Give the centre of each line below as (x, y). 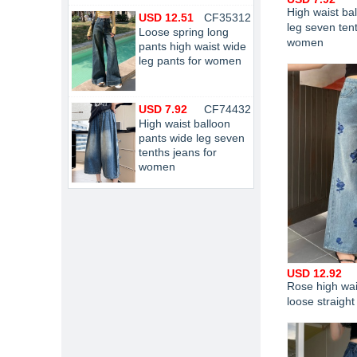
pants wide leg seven (192, 138)
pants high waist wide (192, 46)
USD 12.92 (314, 273)
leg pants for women (190, 61)
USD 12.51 (166, 18)
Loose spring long (184, 32)
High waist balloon (184, 124)
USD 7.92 (163, 109)
